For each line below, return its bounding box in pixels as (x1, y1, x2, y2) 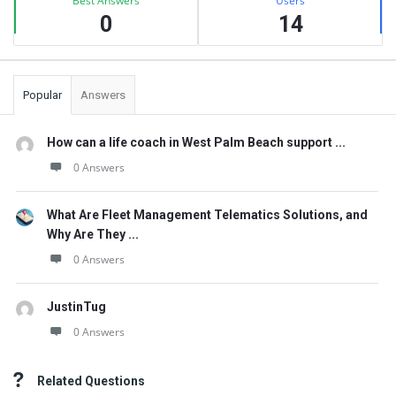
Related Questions (37, 374, 145, 388)
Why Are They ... (47, 227, 139, 241)
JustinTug (47, 300, 106, 314)
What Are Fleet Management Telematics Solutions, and (47, 208, 368, 222)
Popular (23, 88, 62, 102)
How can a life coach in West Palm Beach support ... (47, 135, 346, 149)
